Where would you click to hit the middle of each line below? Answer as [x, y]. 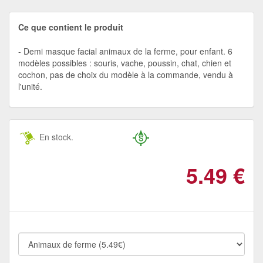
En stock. [55, 136]
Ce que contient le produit [71, 27]
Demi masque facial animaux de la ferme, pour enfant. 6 [128, 51]
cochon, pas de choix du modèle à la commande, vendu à [126, 74]
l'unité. [30, 86]
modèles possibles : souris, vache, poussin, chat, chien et [125, 63]
